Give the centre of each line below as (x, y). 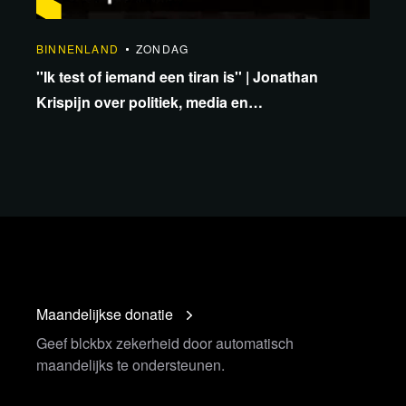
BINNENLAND (77, 48)
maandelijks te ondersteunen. (130, 365)
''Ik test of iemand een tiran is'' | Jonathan (177, 77)
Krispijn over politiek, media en (142, 102)
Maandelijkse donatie (105, 314)
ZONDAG (163, 48)
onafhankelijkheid (98, 127)
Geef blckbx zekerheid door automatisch (165, 343)
